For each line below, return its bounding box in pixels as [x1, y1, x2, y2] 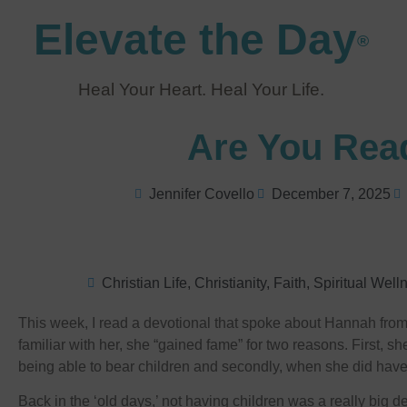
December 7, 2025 [271, 186, 391, 202]
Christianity [194, 275, 266, 291]
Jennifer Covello [148, 186, 254, 202]
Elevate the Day [34, 15, 358, 64]
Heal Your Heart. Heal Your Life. [78, 80, 325, 99]
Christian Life [102, 275, 187, 291]
